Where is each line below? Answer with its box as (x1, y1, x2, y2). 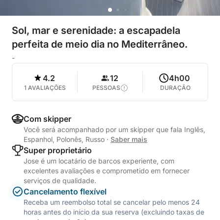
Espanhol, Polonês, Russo (24, 135, 107, 143)
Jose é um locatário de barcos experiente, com (24, 157, 174, 165)
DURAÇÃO (160, 84, 191, 91)
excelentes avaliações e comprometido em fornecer (24, 166, 190, 175)
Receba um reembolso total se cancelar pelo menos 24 (24, 198, 200, 206)
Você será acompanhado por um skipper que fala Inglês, (24, 125, 205, 134)
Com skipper (24, 114, 71, 124)
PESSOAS (92, 84, 120, 91)
